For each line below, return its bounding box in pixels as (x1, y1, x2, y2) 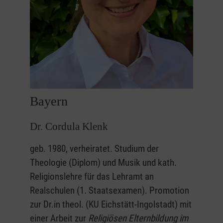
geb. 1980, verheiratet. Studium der (30, 143, 159, 155)
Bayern (30, 94, 68, 109)
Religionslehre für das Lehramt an (30, 171, 154, 183)
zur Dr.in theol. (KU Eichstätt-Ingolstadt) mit (30, 199, 192, 211)
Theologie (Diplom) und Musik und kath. (30, 157, 177, 169)
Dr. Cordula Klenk (30, 120, 108, 133)
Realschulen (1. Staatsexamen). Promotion (30, 185, 189, 197)
